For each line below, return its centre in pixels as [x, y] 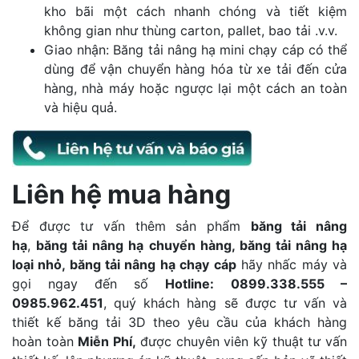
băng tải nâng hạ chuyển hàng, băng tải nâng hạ [192, 246]
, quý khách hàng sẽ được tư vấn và [225, 303]
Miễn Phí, [109, 342]
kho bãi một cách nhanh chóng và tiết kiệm [196, 12]
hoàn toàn [45, 342]
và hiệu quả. [81, 108]
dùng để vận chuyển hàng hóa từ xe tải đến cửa [196, 69]
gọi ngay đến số [89, 284]
